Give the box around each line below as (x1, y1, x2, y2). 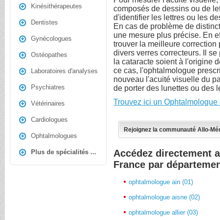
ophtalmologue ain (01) (129, 178, 193, 186)
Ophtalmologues (31, 132, 77, 139)
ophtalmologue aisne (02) (129, 193, 200, 201)
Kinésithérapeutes (31, 2, 82, 10)
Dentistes (31, 19, 58, 26)
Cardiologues (31, 116, 68, 123)
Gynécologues (31, 35, 72, 42)
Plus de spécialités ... (31, 148, 96, 156)
